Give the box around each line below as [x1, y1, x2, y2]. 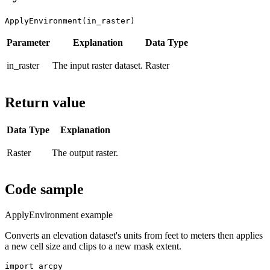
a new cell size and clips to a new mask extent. [5, 241, 181, 252]
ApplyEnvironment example [5, 210, 113, 221]
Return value [5, 94, 86, 110]
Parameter [7, 37, 50, 48]
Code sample [5, 181, 84, 198]
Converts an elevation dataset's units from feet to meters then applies [5, 230, 263, 241]
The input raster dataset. [52, 60, 143, 71]
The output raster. [52, 147, 118, 158]
